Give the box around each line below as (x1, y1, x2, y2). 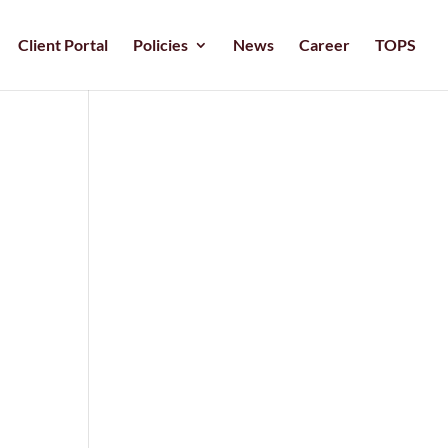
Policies (133, 35, 188, 54)
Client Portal (18, 35, 108, 54)
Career (299, 35, 350, 54)
